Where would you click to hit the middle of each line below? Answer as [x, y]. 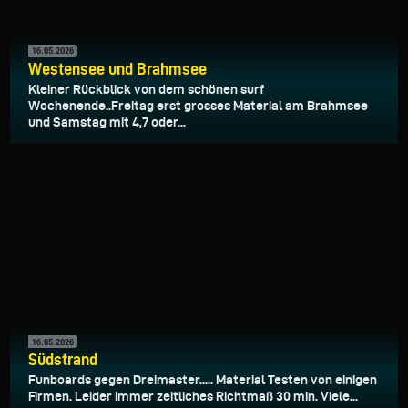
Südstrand [63, 360]
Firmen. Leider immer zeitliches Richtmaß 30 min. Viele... [193, 397]
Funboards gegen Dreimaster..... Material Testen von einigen [203, 380]
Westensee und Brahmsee [117, 68]
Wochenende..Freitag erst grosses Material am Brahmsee [198, 105]
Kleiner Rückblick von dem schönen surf [146, 89]
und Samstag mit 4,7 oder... [107, 122]
